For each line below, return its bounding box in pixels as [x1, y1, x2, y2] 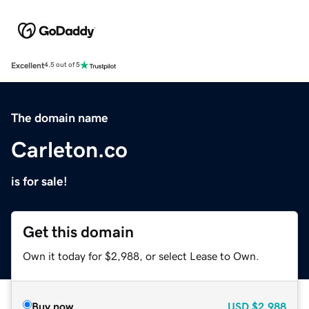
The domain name [11, 111, 108, 124]
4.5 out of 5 [44, 61, 80, 69]
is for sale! [11, 175, 68, 188]
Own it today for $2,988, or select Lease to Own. [23, 250, 259, 261]
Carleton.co [11, 138, 128, 161]
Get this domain [23, 223, 134, 240]
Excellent [11, 61, 44, 70]
